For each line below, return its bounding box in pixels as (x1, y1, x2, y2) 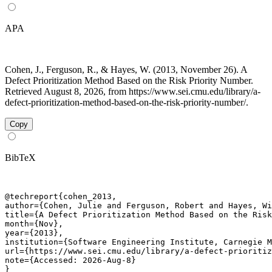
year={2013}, (5, 228, 63, 237)
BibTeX (5, 152, 36, 163)
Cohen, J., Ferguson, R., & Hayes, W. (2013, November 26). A (5, 64, 247, 75)
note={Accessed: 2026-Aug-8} (5, 255, 136, 265)
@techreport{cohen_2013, (5, 191, 117, 201)
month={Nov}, (5, 219, 63, 228)
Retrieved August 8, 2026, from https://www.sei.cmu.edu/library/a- (5, 86, 260, 97)
